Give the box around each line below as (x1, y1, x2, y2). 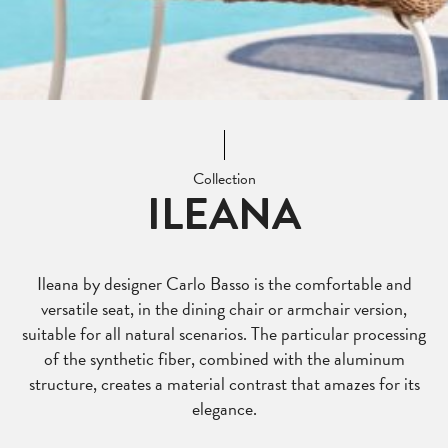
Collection (192, 167, 256, 191)
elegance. (191, 395, 257, 422)
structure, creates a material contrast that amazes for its (28, 370, 420, 397)
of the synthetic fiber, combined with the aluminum (43, 345, 405, 372)
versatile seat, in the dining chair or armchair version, (41, 295, 407, 322)
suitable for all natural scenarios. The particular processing (22, 320, 426, 347)
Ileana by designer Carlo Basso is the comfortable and (36, 270, 412, 297)
